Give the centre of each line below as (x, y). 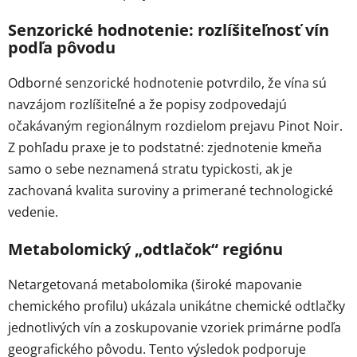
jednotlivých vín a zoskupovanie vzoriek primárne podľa (175, 327)
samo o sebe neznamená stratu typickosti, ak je (150, 169)
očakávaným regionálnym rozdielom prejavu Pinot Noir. (175, 126)
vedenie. (33, 212)
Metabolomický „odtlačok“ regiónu (145, 249)
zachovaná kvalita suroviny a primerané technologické (171, 190)
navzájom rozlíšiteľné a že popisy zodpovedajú (147, 104)
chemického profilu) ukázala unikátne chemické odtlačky (177, 306)
